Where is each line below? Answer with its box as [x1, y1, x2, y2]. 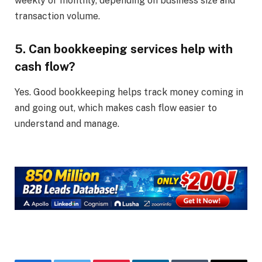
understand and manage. [15, 118, 119, 129]
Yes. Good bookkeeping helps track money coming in [15, 86, 243, 98]
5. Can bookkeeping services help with [15, 42, 233, 56]
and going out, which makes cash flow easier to [15, 102, 217, 113]
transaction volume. [15, 10, 100, 22]
